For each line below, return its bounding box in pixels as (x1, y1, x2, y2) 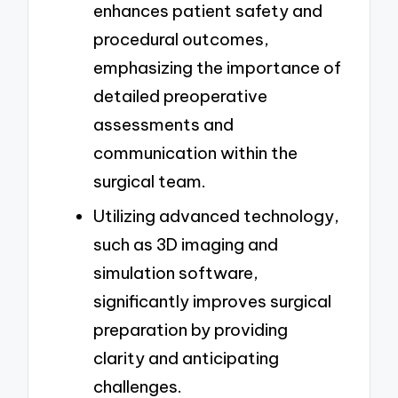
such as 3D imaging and (93, 233, 278, 255)
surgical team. (93, 171, 206, 193)
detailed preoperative (93, 85, 267, 107)
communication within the (93, 142, 298, 164)
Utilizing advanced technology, (93, 204, 339, 227)
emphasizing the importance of (93, 57, 341, 79)
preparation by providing (93, 318, 288, 340)
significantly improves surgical (93, 290, 331, 312)
